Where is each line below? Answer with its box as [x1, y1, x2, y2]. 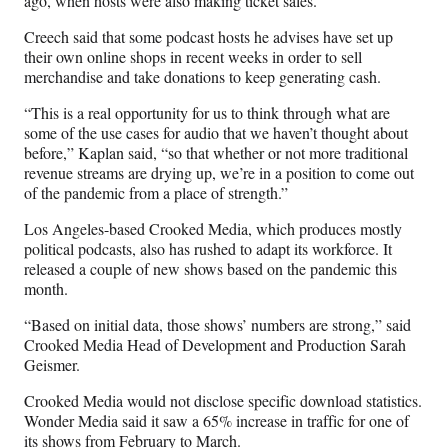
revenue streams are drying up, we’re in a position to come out [24, 162, 414, 184]
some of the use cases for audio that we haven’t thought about [24, 122, 408, 144]
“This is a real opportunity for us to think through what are [24, 102, 390, 124]
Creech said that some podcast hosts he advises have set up [24, 26, 393, 48]
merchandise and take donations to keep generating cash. [24, 66, 381, 88]
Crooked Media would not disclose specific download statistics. [24, 390, 422, 412]
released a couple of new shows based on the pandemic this [24, 258, 397, 280]
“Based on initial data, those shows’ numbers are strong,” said [24, 314, 411, 336]
